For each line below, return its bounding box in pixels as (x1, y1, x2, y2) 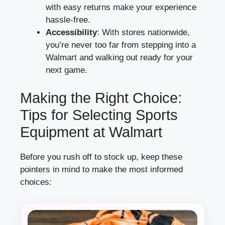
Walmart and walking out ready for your (46, 53, 193, 63)
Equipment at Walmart (20, 124, 162, 140)
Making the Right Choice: (20, 89, 182, 106)
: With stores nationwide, (97, 28, 190, 38)
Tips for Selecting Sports (20, 106, 178, 123)
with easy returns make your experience (46, 3, 196, 13)
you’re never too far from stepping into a (46, 40, 196, 50)
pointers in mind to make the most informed (20, 164, 183, 174)
